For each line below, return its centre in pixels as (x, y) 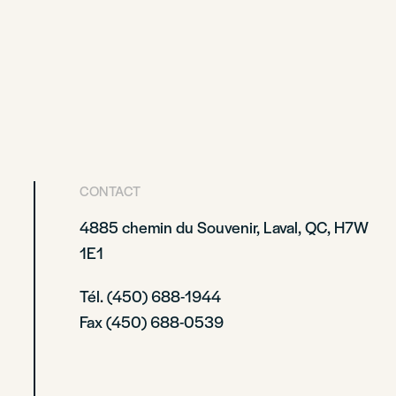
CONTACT (110, 190)
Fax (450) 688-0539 (152, 321)
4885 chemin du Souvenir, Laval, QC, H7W (225, 227)
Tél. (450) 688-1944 (151, 296)
